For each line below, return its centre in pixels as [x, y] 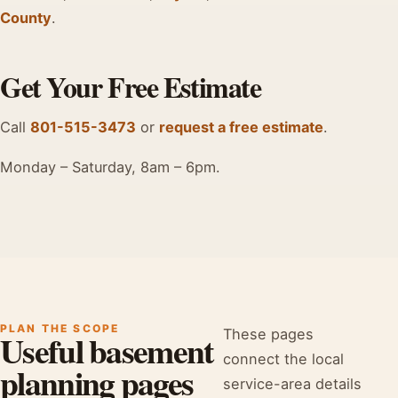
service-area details [293, 383]
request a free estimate [241, 127]
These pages [269, 334]
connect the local [284, 358]
